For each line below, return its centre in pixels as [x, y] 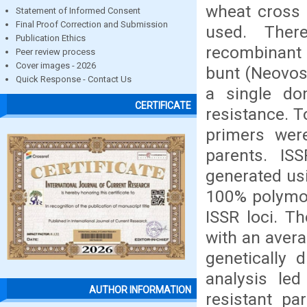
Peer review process [56, 52]
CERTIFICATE [163, 106]
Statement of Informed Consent [78, 11]
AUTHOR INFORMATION [140, 290]
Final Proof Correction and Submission [92, 24]
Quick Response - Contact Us [74, 79]
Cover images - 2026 [56, 65]
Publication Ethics [51, 38]
